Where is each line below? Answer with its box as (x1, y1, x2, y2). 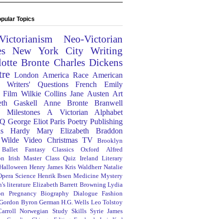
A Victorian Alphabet (47, 108, 123, 117)
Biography (41, 190, 69, 197)
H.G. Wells (61, 198, 89, 206)
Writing (90, 45, 123, 57)
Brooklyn (97, 137, 123, 145)
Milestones (6, 108, 40, 117)
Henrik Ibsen (37, 172, 72, 180)
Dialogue (73, 190, 98, 197)
